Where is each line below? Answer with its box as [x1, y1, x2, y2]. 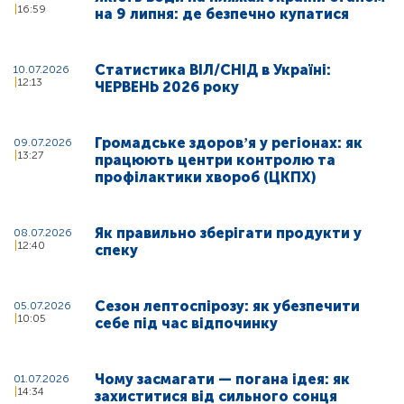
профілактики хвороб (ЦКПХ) [95, 168, 316, 186]
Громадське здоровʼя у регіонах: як [95, 133, 363, 151]
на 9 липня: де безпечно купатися [95, 5, 349, 23]
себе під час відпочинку [95, 314, 278, 332]
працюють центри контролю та [95, 151, 335, 169]
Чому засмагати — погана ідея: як [95, 370, 350, 388]
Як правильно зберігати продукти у [95, 224, 362, 242]
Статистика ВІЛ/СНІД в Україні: [95, 60, 331, 78]
